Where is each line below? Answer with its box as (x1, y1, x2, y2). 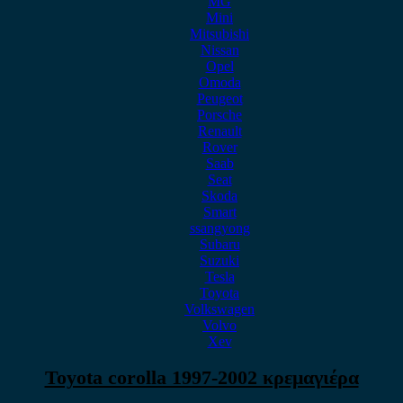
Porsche (197, 107, 242, 122)
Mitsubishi (190, 26, 249, 41)
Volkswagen (184, 301, 255, 317)
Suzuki (200, 253, 239, 268)
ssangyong (189, 220, 250, 236)
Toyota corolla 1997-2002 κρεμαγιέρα (44, 366, 359, 390)
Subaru (199, 237, 240, 252)
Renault (197, 123, 242, 139)
